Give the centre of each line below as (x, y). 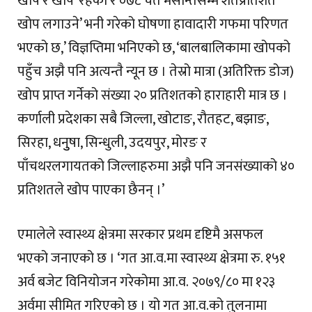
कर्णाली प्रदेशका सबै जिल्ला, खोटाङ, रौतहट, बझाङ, (143, 119)
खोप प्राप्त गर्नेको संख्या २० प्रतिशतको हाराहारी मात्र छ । (153, 95)
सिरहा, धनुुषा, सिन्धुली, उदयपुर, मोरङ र (112, 142)
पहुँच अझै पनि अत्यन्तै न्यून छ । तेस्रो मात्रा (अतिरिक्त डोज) (156, 71)
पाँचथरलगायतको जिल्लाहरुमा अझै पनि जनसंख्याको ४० (156, 166)
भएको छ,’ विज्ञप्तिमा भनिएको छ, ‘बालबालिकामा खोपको (154, 48)
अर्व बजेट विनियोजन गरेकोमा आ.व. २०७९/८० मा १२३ (146, 282)
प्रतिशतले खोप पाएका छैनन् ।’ (91, 190)
